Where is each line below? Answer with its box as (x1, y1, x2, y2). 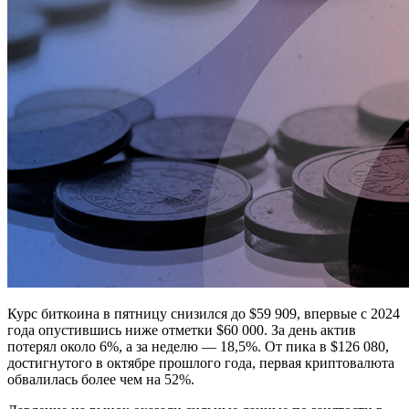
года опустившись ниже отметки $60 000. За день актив (7, 322, 356, 339)
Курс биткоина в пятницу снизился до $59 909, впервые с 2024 (7, 306, 400, 322)
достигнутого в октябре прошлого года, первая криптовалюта (7, 355, 394, 372)
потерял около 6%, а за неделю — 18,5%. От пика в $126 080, (7, 339, 389, 355)
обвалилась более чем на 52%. (7, 372, 194, 388)
